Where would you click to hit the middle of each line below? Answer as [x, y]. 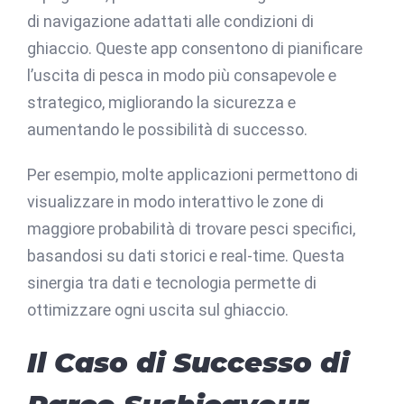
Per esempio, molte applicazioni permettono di [193, 174]
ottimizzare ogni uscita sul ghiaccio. [158, 309]
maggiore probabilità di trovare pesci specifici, [191, 228]
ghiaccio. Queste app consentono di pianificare [195, 48]
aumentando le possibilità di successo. [167, 129]
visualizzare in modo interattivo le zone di [175, 201]
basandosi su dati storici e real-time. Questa [186, 255]
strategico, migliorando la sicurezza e [161, 102]
